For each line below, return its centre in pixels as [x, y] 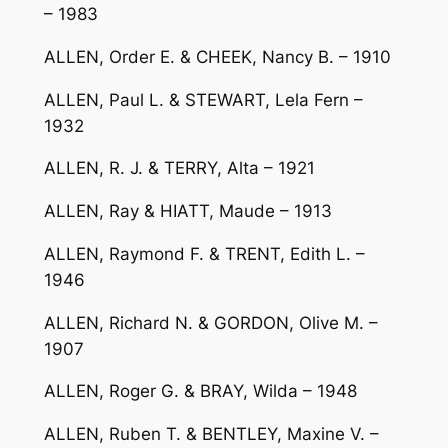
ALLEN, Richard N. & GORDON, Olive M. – [210, 322]
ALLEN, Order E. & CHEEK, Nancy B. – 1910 [217, 56]
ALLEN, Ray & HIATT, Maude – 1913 [187, 211]
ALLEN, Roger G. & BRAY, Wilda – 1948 [200, 391]
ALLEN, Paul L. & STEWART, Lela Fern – [203, 99]
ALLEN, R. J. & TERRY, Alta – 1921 [179, 168]
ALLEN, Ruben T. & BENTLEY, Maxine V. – [211, 434]
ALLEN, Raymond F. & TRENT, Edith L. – [204, 253]
